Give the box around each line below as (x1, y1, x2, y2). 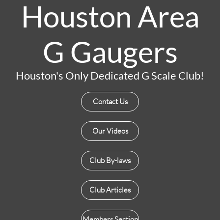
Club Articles (89, 185, 131, 194)
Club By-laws (89, 156, 131, 165)
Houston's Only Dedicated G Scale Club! (16, 69, 204, 82)
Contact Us (92, 97, 128, 106)
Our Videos (92, 126, 128, 136)
